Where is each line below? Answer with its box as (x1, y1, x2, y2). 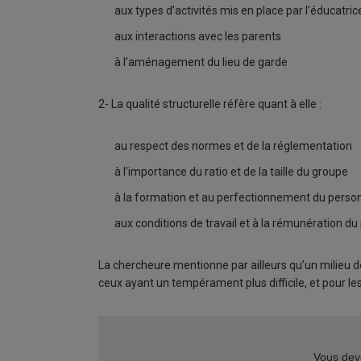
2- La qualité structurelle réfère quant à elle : (98, 98, 322, 110)
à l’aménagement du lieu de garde (114, 56, 288, 68)
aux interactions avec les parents (114, 30, 281, 43)
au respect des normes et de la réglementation (114, 139, 352, 152)
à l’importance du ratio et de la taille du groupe (114, 165, 348, 178)
